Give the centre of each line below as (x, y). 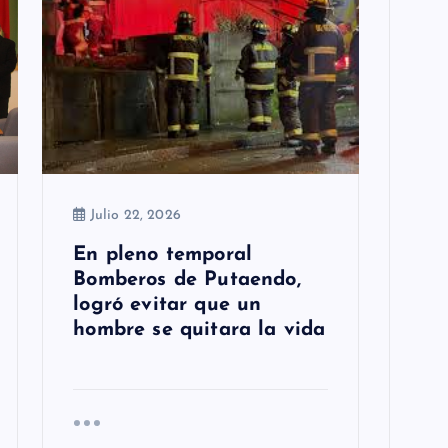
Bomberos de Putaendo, (187, 280)
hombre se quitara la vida (199, 330)
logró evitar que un (167, 305)
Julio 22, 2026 (133, 216)
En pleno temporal (163, 255)
